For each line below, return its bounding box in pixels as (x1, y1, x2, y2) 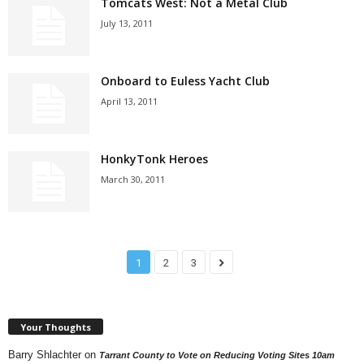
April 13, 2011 (101, 95, 158, 107)
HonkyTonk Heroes (101, 151, 208, 167)
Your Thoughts (20, 320, 91, 333)
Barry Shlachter (8, 348, 81, 361)
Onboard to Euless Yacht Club (101, 73, 270, 89)
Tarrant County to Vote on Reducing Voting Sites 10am (99, 349, 335, 360)
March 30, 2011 (101, 173, 165, 185)
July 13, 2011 (101, 17, 153, 29)
